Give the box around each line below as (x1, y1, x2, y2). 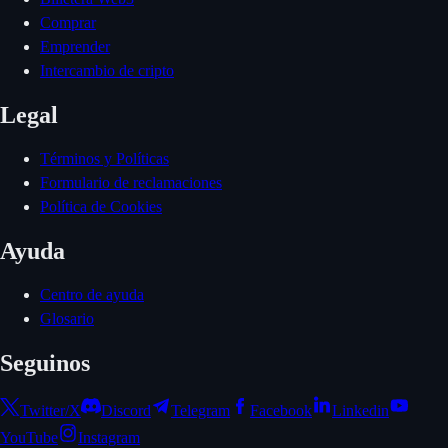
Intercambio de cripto (40, 62, 174, 80)
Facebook (250, 401, 312, 419)
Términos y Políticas (40, 150, 169, 168)
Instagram (78, 428, 140, 446)
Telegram (171, 401, 230, 419)
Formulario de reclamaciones (40, 174, 222, 192)
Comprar (40, 14, 96, 32)
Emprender (40, 38, 110, 56)
